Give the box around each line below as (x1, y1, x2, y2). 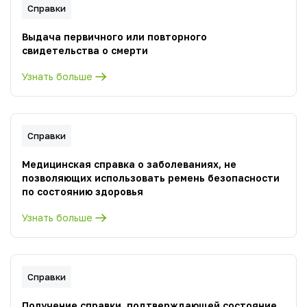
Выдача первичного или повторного (22, 31, 207, 42)
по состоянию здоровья (22, 186, 143, 197)
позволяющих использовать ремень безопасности (22, 172, 280, 184)
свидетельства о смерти (22, 45, 148, 56)
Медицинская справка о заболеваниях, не (22, 158, 236, 170)
